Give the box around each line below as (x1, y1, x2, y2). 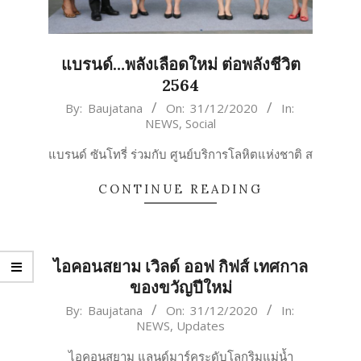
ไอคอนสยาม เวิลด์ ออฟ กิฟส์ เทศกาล (53, 255, 308, 276)
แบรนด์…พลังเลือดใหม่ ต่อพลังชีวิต (60, 53, 301, 74)
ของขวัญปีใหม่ (129, 276, 232, 297)
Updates (176, 317, 225, 334)
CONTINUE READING (98, 180, 263, 197)
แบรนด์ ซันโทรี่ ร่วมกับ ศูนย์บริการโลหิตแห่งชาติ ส (48, 145, 313, 162)
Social (185, 114, 216, 131)
